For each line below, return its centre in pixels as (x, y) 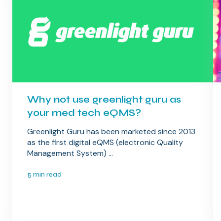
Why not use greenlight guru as (104, 100)
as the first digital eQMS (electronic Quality (105, 143)
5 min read (44, 175)
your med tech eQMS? (84, 113)
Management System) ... (70, 153)
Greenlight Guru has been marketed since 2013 (111, 132)
